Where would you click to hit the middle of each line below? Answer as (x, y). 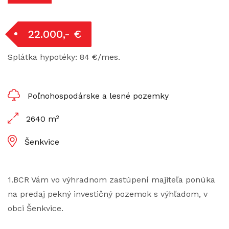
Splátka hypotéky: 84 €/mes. (64, 57)
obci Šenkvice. (36, 208)
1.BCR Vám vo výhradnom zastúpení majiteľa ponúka (111, 180)
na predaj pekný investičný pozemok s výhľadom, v (108, 194)
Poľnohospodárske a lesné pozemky (98, 96)
